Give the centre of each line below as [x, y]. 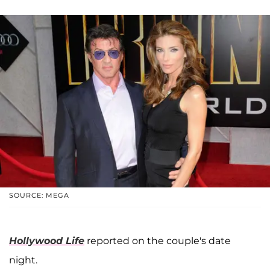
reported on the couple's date [158, 240]
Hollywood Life [47, 240]
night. [23, 260]
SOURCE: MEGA [39, 195]
